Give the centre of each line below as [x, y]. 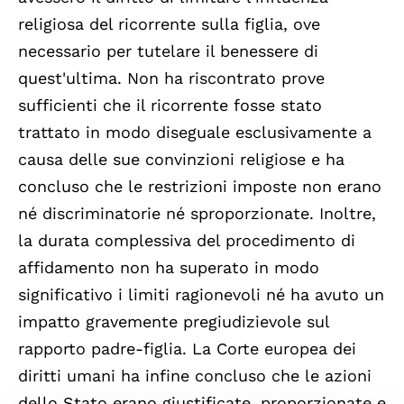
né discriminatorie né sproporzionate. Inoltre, [197, 213]
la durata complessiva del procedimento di [187, 240]
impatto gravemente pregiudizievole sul [174, 321]
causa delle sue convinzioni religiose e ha [181, 159]
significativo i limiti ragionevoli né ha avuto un [201, 294]
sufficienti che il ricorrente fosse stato [170, 105]
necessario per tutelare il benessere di [168, 50]
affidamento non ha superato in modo [169, 267]
